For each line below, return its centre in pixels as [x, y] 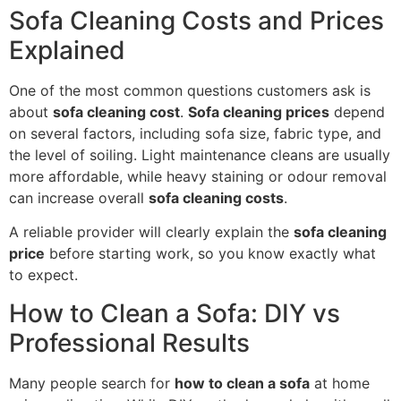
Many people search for [92, 383]
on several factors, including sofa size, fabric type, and [195, 133]
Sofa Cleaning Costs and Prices [196, 20]
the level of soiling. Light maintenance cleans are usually [200, 154]
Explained [67, 50]
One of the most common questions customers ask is [190, 90]
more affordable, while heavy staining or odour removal [198, 176]
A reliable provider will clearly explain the [151, 232]
